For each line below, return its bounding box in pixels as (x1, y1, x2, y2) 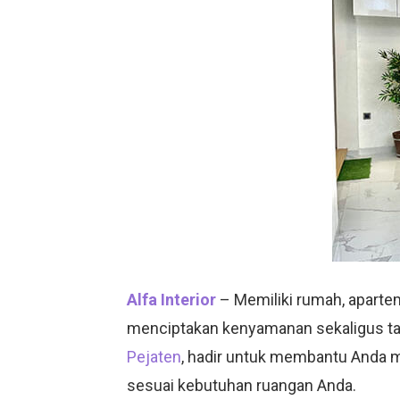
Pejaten (127, 347, 181, 366)
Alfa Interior (127, 290, 216, 309)
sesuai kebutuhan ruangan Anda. (127, 376, 356, 395)
